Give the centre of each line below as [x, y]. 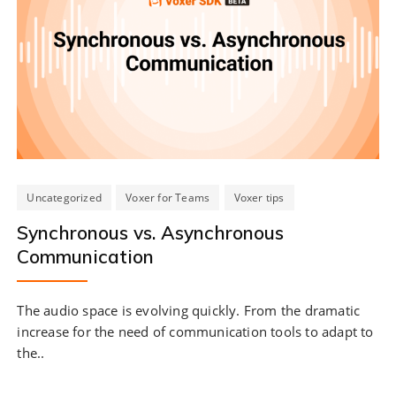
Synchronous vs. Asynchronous [151, 232]
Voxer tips [259, 197]
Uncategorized [65, 197]
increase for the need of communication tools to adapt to [195, 331]
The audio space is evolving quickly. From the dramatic [189, 310]
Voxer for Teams [168, 197]
